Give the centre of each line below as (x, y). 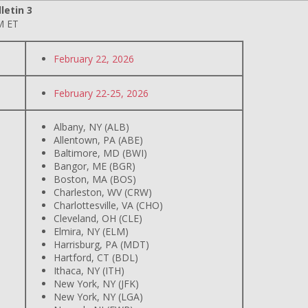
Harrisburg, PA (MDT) (101, 244)
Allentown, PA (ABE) (98, 140)
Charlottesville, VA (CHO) (108, 205)
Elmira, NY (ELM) (91, 231)
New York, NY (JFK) (98, 284)
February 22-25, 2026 (101, 93)
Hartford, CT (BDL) (96, 257)
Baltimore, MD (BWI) (100, 153)
